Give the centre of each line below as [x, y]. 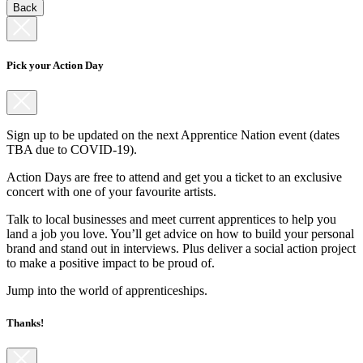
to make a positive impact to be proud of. [111, 263]
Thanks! [25, 322]
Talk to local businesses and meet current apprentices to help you [171, 220]
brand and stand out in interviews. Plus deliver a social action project [181, 249]
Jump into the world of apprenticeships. [107, 291]
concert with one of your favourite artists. [111, 192]
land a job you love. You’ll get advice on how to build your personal [180, 234]
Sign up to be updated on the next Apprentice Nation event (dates [173, 135]
